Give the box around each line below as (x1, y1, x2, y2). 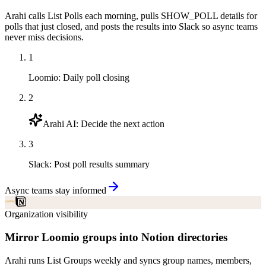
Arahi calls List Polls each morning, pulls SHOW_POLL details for (5, 11, 257, 21)
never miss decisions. (5, 32, 84, 43)
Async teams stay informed (5, 185, 106, 196)
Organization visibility (5, 209, 88, 220)
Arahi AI (43, 119, 76, 129)
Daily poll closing (63, 72, 129, 83)
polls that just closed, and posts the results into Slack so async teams (5, 21, 258, 32)
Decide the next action (81, 119, 164, 129)
